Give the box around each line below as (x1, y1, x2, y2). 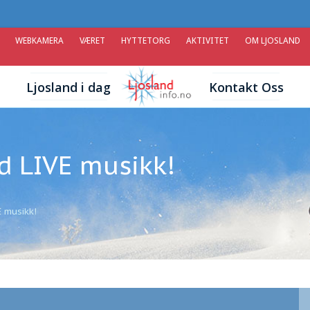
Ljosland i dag (26, 78, 111, 95)
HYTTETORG (121, 35, 170, 46)
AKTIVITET (186, 35, 229, 46)
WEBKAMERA (15, 35, 64, 46)
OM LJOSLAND (245, 35, 300, 46)
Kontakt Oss (208, 78, 284, 95)
